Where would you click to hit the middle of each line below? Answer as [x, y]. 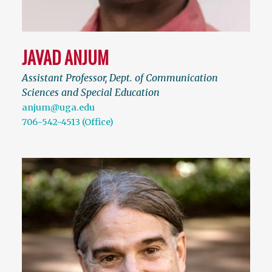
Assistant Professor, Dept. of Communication [120, 77]
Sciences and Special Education [91, 92]
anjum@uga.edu [58, 107]
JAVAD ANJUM [65, 57]
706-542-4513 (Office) [68, 122]
